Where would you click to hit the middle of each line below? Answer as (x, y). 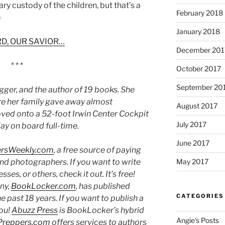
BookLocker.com (43, 186)
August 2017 (197, 106)
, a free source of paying (97, 150)
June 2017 (193, 143)
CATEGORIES (200, 196)
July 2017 (191, 125)
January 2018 (198, 32)
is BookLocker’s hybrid (101, 210)
